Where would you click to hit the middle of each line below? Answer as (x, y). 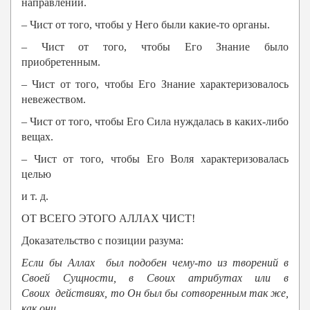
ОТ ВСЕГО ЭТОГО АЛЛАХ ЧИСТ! (108, 219)
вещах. (37, 137)
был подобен (136, 263)
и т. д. (35, 197)
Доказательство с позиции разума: (102, 241)
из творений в (250, 263)
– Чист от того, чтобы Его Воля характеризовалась (155, 159)
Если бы (42, 263)
